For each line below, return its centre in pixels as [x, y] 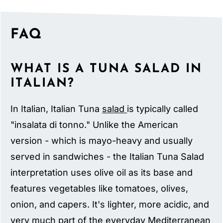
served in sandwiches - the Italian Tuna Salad [108, 157]
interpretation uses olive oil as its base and [102, 173]
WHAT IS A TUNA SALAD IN [107, 69]
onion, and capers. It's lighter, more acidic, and [110, 205]
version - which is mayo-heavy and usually [102, 141]
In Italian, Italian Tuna [56, 109]
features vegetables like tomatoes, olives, [100, 189]
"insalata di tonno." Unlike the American [95, 125]
